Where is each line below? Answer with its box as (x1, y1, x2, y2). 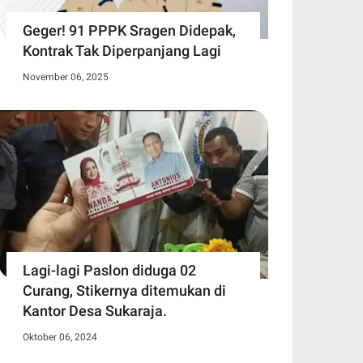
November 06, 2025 (23, 70, 109, 83)
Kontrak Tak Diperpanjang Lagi (23, 41, 221, 59)
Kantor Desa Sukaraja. (23, 302, 167, 320)
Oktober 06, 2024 (23, 331, 97, 344)
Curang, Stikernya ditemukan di (23, 282, 226, 300)
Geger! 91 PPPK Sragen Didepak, (23, 21, 236, 39)
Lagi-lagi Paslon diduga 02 (23, 262, 196, 280)
